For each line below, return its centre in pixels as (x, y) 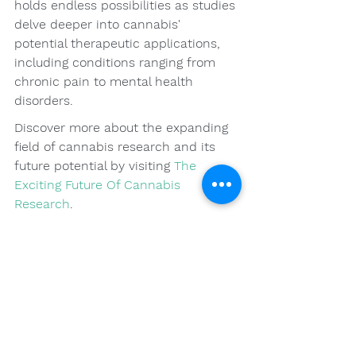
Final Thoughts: (84, 244)
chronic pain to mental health (106, 82)
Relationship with (95, 297)
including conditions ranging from (117, 63)
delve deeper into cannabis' (99, 25)
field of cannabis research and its (117, 147)
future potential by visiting (94, 166)
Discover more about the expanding (123, 128)
